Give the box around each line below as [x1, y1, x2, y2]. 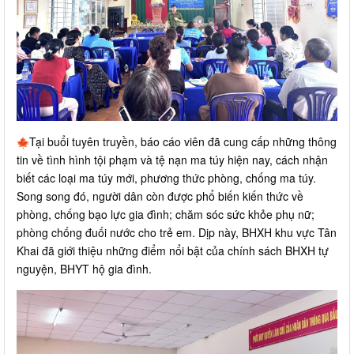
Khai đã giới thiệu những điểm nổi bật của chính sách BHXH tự [17, 243, 329, 259]
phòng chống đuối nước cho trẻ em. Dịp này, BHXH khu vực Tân [17, 224, 337, 241]
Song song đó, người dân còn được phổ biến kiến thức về [17, 188, 303, 205]
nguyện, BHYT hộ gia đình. [17, 261, 152, 277]
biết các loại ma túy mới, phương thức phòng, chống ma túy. [17, 170, 316, 186]
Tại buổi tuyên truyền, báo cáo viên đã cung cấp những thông [29, 134, 337, 150]
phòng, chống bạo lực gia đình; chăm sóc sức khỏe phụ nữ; [17, 206, 314, 223]
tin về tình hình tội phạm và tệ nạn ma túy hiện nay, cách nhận [17, 152, 328, 168]
